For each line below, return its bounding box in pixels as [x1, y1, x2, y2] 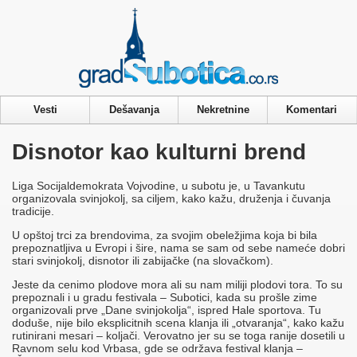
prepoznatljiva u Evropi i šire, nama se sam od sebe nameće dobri [12, 241, 345, 255]
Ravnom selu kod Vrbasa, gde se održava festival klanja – [12, 342, 303, 355]
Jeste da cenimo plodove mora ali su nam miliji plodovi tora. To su [12, 278, 343, 292]
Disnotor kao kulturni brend [12, 139, 306, 164]
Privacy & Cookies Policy [123, 4, 234, 16]
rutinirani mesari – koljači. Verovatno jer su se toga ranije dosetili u [12, 329, 345, 343]
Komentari [286, 104, 337, 116]
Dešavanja [109, 104, 159, 116]
